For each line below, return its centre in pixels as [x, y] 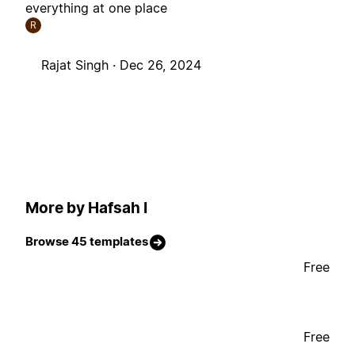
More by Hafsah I [86, 208]
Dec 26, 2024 [160, 65]
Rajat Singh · [80, 65]
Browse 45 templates [87, 242]
